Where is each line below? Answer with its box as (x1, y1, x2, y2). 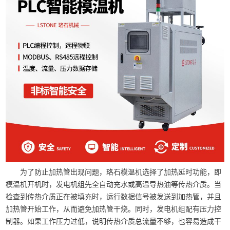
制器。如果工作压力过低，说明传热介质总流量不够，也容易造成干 (6, 217, 222, 225)
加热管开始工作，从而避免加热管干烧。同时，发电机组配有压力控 (6, 204, 222, 213)
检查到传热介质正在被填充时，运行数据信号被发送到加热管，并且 (6, 192, 222, 201)
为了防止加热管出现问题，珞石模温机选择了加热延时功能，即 (20, 167, 222, 176)
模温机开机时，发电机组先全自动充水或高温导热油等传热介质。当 (6, 180, 222, 188)
